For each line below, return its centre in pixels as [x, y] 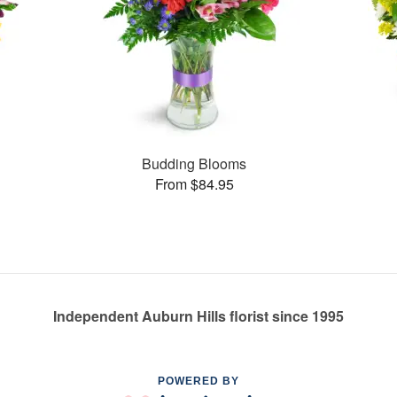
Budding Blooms [195, 163]
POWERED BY [198, 381]
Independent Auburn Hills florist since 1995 [198, 316]
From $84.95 [194, 183]
